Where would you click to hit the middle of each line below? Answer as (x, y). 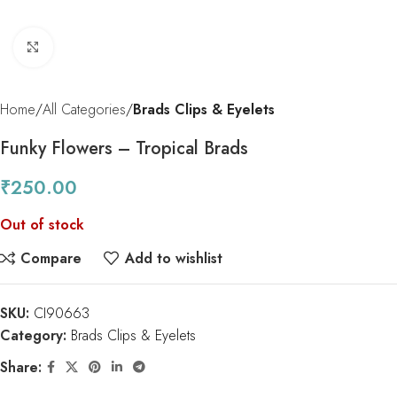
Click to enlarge (101, 47)
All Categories (84, 109)
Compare (51, 258)
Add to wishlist (173, 258)
